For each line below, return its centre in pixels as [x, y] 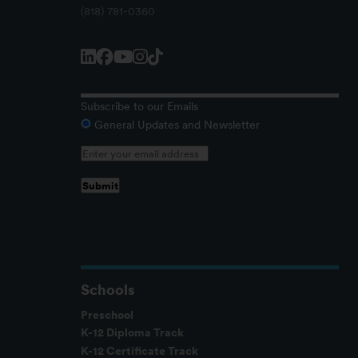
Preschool [107, 315]
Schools [107, 289]
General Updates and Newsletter [177, 125]
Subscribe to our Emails [139, 107]
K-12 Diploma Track [132, 333]
